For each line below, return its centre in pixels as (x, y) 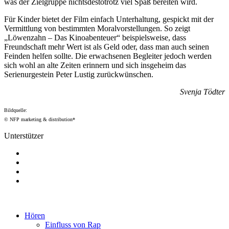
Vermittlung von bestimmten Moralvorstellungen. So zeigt (97, 28)
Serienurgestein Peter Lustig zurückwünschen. (79, 74)
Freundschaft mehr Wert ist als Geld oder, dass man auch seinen (107, 47)
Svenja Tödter (202, 91)
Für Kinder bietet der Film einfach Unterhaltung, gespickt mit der (109, 19)
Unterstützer (24, 135)
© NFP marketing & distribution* (40, 119)
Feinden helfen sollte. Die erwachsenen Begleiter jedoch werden (108, 56)
